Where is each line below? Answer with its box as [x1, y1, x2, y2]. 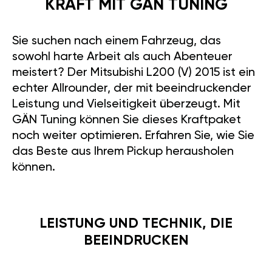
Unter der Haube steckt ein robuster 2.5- [12, 258, 236, 271]
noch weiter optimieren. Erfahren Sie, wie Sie [12, 112, 254, 125]
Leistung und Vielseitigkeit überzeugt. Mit [12, 81, 240, 93]
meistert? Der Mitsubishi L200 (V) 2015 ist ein [12, 49, 255, 62]
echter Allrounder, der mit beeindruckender [12, 65, 251, 78]
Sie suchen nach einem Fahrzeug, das [12, 18, 221, 30]
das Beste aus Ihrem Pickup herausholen [12, 128, 234, 141]
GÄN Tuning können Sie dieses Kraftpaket [12, 97, 241, 109]
